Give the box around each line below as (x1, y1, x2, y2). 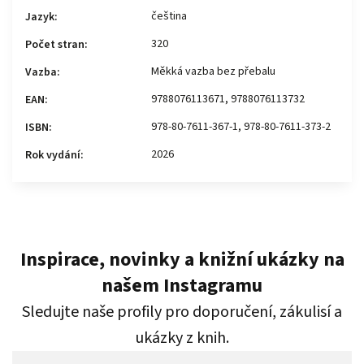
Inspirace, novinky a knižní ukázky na (19, 245, 344, 274)
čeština (151, 7, 187, 24)
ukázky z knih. (135, 326, 229, 349)
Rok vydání (25, 146, 80, 163)
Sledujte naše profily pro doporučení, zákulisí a (22, 300, 342, 323)
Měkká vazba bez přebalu (151, 63, 275, 80)
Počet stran (25, 36, 84, 53)
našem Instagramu (102, 271, 262, 300)
